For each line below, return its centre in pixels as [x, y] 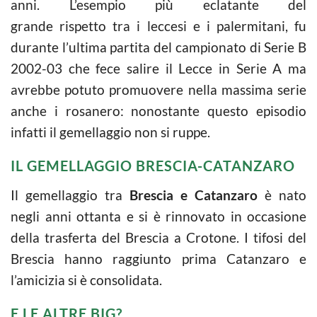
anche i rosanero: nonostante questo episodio [158, 110]
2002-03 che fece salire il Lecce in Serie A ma [158, 68]
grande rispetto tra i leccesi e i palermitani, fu [158, 25]
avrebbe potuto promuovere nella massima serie [158, 89]
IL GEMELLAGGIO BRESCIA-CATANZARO [153, 165]
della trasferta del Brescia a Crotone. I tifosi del [158, 237]
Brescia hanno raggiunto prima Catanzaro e [158, 258]
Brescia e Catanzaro [194, 195]
